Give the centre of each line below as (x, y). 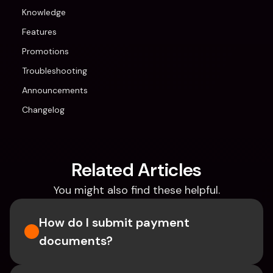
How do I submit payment (114, 222)
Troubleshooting (55, 71)
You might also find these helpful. (136, 190)
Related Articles (136, 170)
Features (39, 32)
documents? (76, 241)
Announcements (55, 90)
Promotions (45, 51)
